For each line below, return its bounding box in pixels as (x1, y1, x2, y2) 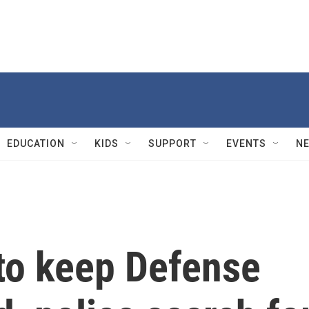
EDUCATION (7, 138, 65, 149)
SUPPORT (148, 138, 197, 149)
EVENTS (226, 138, 266, 149)
